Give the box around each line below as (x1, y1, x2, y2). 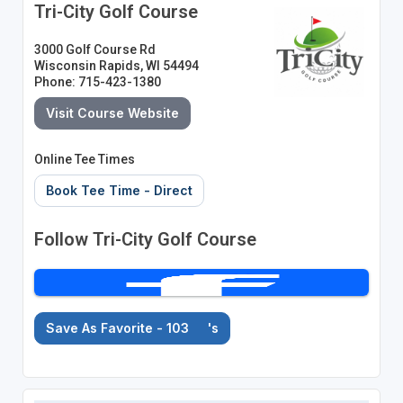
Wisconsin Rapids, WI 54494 (33, 58, 199, 73)
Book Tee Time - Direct (45, 182, 193, 198)
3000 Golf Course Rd (33, 41, 156, 57)
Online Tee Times (33, 151, 135, 166)
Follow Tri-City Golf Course (33, 228, 256, 250)
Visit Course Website (45, 104, 179, 121)
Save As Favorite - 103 (45, 319, 193, 336)
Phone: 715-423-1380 (33, 74, 161, 89)
